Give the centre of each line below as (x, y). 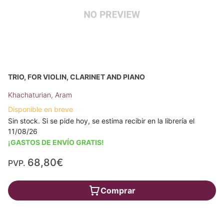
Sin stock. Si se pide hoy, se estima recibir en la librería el (101, 121)
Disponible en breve (40, 109)
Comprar (118, 190)
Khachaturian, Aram (40, 95)
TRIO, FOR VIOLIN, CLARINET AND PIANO (76, 77)
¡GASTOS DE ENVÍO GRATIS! (56, 142)
